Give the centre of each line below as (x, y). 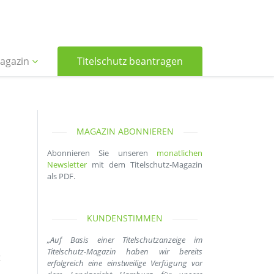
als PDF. (61, 176)
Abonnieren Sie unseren (102, 153)
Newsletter (67, 165)
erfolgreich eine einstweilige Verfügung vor (125, 263)
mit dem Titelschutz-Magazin (145, 165)
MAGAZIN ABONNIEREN (125, 131)
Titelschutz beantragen (130, 61)
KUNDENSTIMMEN (125, 218)
